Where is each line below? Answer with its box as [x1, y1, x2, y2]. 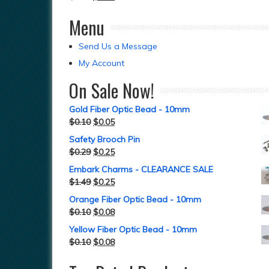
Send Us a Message [79, 41, 157, 52]
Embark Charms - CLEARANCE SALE [69, 164, 213, 175]
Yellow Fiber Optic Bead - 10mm [69, 224, 197, 235]
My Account [79, 58, 124, 68]
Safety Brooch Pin [69, 134, 140, 145]
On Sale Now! [69, 77, 154, 104]
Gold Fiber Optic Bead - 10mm [69, 104, 190, 115]
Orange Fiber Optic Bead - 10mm [69, 194, 201, 205]
